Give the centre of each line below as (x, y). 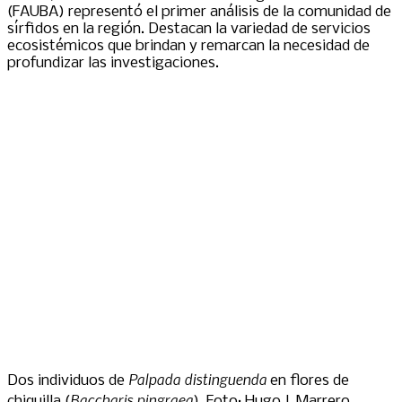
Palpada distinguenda (197, 378)
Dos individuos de (68, 380)
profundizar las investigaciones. (113, 63)
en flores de (308, 380)
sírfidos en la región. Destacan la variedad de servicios (189, 29)
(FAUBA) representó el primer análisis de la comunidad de (199, 12)
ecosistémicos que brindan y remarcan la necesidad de (188, 46)
